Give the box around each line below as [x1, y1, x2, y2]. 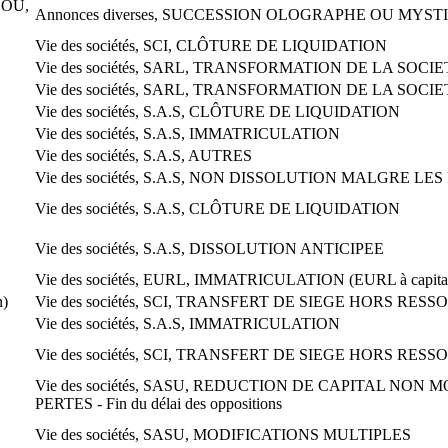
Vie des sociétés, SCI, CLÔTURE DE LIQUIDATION [35, 36, 387, 54]
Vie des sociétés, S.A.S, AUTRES [35, 146, 252, 164]
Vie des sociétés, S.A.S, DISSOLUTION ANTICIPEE [35, 239, 384, 257]
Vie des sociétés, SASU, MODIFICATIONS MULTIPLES [35, 425, 411, 443]
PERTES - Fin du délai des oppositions [35, 394, 282, 412]
